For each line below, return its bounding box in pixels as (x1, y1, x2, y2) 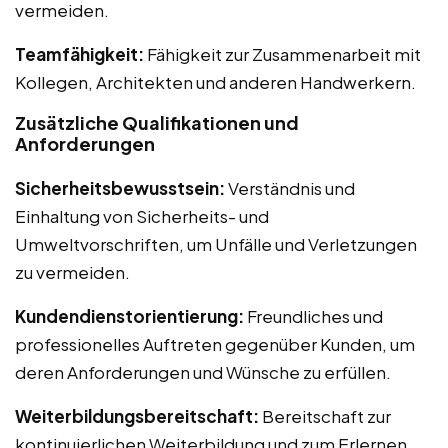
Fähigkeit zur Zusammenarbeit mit (144, 42, 421, 65)
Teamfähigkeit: (15, 42, 144, 65)
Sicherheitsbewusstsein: (15, 176, 225, 199)
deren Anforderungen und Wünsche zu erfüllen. (15, 360, 391, 383)
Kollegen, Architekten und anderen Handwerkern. (15, 70, 416, 93)
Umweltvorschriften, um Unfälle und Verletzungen (15, 232, 417, 255)
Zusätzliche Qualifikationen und (15, 110, 299, 134)
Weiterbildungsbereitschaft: (15, 404, 259, 427)
